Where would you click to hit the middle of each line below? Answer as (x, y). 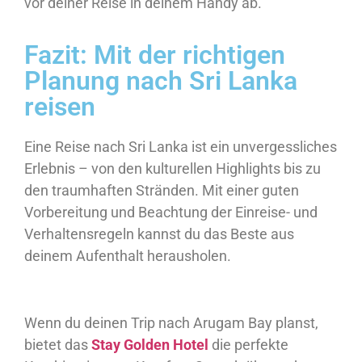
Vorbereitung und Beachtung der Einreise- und (171, 212)
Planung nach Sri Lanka (161, 80)
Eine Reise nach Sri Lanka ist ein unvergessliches (181, 146)
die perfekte (248, 344)
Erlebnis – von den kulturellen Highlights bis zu (173, 168)
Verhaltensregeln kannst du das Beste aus (159, 234)
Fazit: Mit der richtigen (155, 55)
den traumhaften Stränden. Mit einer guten (162, 190)
